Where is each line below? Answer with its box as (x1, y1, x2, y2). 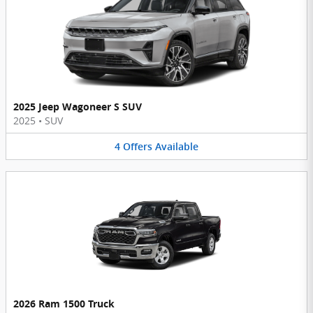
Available (155, 140, 198, 152)
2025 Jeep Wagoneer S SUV (13, 99, 142, 113)
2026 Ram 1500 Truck (13, 297, 115, 311)
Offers (123, 140, 152, 152)
